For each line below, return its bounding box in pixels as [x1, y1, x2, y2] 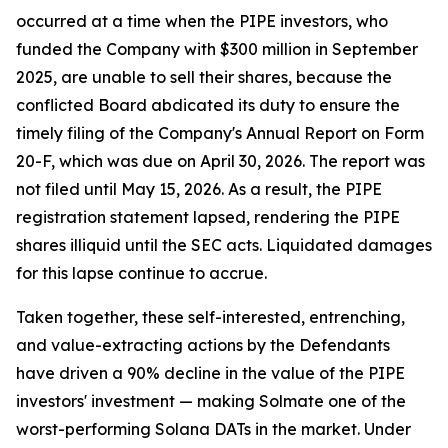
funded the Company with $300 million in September [16, 39, 418, 59]
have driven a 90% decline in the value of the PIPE [16, 363, 405, 383]
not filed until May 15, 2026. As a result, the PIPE [16, 179, 382, 199]
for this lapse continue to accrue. [16, 263, 267, 283]
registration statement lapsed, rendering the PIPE [16, 207, 400, 227]
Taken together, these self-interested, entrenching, [16, 307, 405, 327]
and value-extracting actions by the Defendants [16, 335, 390, 355]
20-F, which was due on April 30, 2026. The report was [16, 151, 425, 171]
